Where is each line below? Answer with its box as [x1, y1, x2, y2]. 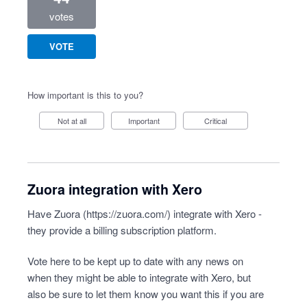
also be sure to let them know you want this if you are [27, 286, 264, 301]
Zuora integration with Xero [27, 180, 202, 199]
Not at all [62, 115, 86, 126]
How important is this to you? [27, 88, 143, 101]
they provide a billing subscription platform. [27, 223, 217, 237]
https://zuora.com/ [86, 206, 167, 221]
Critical [210, 115, 227, 126]
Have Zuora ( [27, 206, 86, 221]
